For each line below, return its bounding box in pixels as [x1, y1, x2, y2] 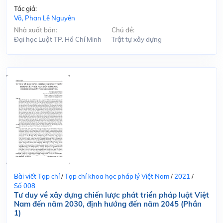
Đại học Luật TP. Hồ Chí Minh [14, 35, 102, 43]
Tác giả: [14, 4, 37, 12]
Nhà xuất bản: [14, 25, 57, 34]
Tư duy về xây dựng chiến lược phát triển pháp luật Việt [14, 190, 209, 200]
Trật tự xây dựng [111, 35, 162, 43]
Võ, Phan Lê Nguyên [14, 13, 75, 22]
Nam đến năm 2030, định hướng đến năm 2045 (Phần [14, 199, 202, 209]
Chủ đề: [111, 25, 134, 34]
